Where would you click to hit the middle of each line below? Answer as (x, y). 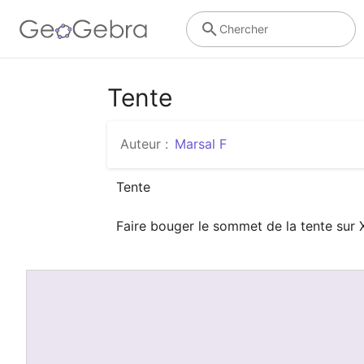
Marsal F (201, 144)
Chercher (243, 28)
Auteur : (144, 144)
